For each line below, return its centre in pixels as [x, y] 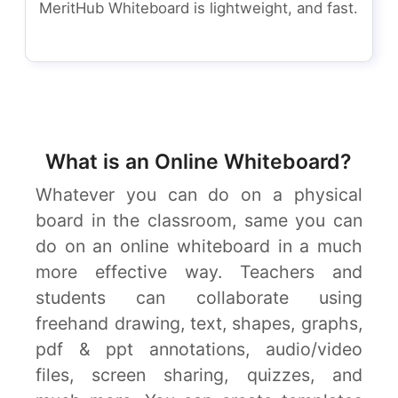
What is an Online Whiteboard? [199, 162]
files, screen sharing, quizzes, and [199, 375]
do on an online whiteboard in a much [199, 247]
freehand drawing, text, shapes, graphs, [199, 324]
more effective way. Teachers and [199, 272]
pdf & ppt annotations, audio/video [199, 350]
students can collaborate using [199, 298]
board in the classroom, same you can [199, 221]
